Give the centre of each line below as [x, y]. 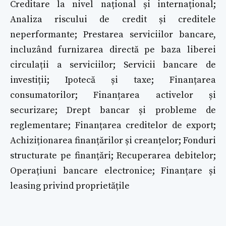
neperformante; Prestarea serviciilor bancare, [113, 35]
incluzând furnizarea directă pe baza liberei [113, 50]
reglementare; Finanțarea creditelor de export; [113, 126]
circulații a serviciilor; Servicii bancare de [113, 65]
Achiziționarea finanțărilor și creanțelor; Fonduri [113, 141]
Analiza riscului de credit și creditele [113, 20]
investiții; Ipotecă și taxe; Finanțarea [113, 80]
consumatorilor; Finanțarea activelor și [113, 95]
